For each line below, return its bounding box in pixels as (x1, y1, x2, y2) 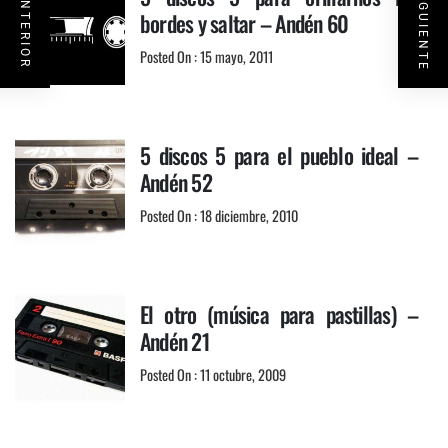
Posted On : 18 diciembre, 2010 (140, 205, 298, 227)
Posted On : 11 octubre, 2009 (140, 364, 286, 386)
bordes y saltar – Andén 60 (140, 7, 349, 40)
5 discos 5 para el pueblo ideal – (140, 139, 418, 172)
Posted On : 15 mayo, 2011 (140, 46, 273, 68)
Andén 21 (140, 325, 209, 358)
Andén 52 (140, 166, 212, 199)
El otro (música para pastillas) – (140, 298, 418, 331)
